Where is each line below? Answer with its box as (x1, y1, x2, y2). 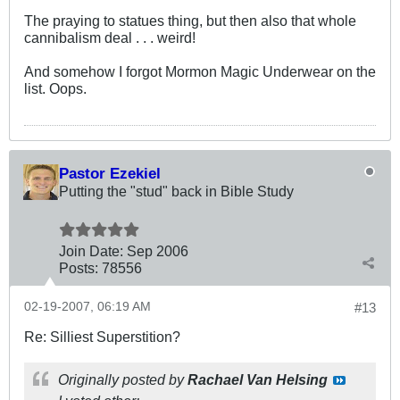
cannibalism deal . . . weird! (24, 29, 196, 46)
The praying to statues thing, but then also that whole (24, 12, 356, 29)
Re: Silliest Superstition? (24, 329, 180, 346)
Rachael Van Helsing (187, 371, 328, 388)
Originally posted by (58, 371, 187, 388)
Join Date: (59, 243, 123, 260)
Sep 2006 (127, 243, 188, 260)
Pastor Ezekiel (59, 164, 161, 183)
